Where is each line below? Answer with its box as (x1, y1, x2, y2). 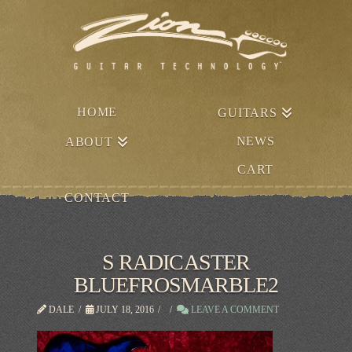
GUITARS (218, 105, 277, 119)
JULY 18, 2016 (93, 303, 154, 315)
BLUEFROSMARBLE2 (73, 272, 279, 297)
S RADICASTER (102, 249, 250, 274)
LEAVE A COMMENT (188, 303, 279, 315)
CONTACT (64, 190, 130, 204)
